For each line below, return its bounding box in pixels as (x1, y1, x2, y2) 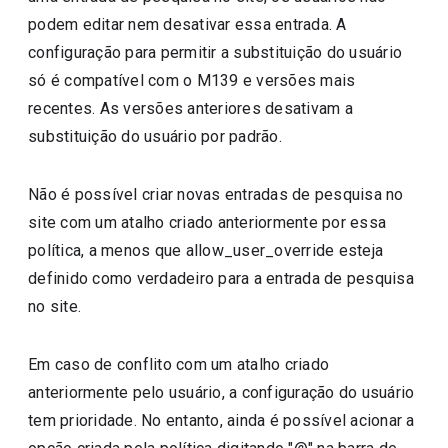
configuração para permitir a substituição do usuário (28, 43, 403, 62)
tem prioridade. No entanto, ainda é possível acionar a (28, 411, 415, 430)
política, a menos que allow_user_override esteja (28, 241, 384, 260)
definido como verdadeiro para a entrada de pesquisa (28, 269, 414, 288)
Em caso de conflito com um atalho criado (28, 355, 330, 374)
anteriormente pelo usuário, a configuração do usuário (28, 383, 415, 402)
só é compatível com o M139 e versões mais (28, 71, 356, 90)
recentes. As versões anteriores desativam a (28, 99, 353, 118)
